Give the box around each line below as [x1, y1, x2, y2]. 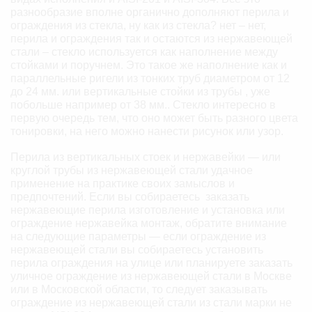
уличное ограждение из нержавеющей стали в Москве [10, 270, 292, 283]
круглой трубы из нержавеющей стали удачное [10, 164, 253, 177]
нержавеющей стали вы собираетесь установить [10, 244, 263, 256]
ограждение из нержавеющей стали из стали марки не [10, 297, 292, 309]
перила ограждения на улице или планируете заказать [10, 257, 292, 270]
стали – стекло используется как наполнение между [10, 45, 278, 58]
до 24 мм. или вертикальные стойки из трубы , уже [10, 85, 270, 97]
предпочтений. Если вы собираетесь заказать [10, 191, 249, 203]
